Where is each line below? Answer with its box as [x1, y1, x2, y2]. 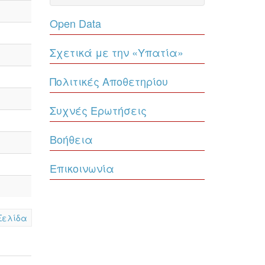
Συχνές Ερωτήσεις [49, 102, 147, 118]
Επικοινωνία [49, 160, 114, 176]
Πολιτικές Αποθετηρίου [49, 73, 168, 89]
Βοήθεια [49, 131, 93, 147]
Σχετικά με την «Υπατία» [49, 44, 183, 60]
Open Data [49, 15, 101, 31]
